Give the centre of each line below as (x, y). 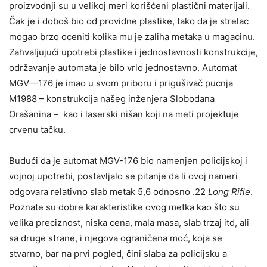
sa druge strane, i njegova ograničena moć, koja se (116, 238)
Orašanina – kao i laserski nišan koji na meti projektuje (124, 114)
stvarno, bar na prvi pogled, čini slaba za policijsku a (118, 253)
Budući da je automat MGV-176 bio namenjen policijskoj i (128, 160)
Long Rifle (229, 191)
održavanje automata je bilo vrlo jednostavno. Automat (123, 67)
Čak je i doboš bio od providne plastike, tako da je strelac (129, 21)
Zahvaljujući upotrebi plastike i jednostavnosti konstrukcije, (133, 52)
